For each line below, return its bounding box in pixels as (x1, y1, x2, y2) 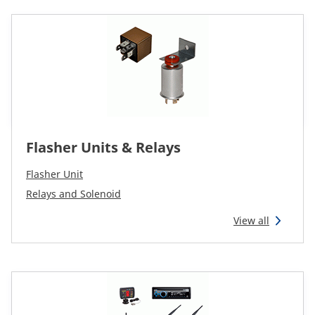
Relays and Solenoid (26, 187, 121, 200)
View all (233, 214, 269, 227)
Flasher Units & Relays (26, 138, 181, 157)
